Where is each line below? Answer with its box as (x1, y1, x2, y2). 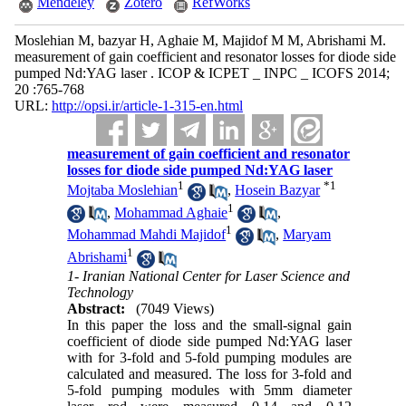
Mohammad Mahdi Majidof (67, 227, 227, 243)
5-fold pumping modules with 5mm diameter (67, 382, 352, 398)
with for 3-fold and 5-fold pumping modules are (67, 349, 352, 365)
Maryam (283, 227, 332, 243)
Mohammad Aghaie (114, 204, 228, 220)
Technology (67, 284, 134, 300)
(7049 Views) (136, 300, 215, 316)
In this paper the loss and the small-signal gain (67, 316, 352, 333)
